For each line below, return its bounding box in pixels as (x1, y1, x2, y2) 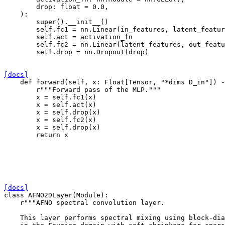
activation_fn (80, 33, 133, 41)
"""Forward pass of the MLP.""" (40, 85, 161, 93)
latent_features (121, 40, 181, 48)
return (36, 131, 60, 139)
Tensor (129, 78, 153, 86)
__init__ (68, 18, 100, 26)
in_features (121, 25, 165, 33)
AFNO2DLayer (28, 191, 72, 199)
